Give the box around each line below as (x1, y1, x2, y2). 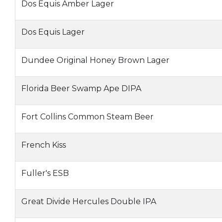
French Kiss (21, 140, 66, 150)
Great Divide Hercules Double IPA (21, 197, 156, 206)
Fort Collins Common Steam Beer (21, 112, 154, 121)
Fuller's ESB (21, 168, 69, 178)
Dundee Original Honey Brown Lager (21, 55, 169, 65)
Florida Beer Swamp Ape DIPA (21, 84, 141, 93)
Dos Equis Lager (21, 27, 85, 37)
